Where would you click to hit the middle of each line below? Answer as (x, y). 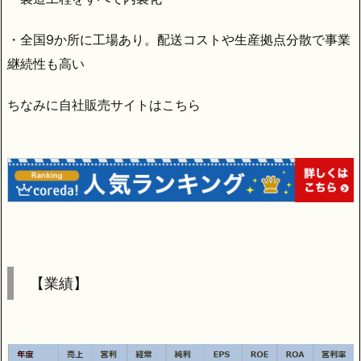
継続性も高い (46, 64)
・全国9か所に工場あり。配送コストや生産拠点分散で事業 (179, 40)
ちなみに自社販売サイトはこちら (104, 104)
